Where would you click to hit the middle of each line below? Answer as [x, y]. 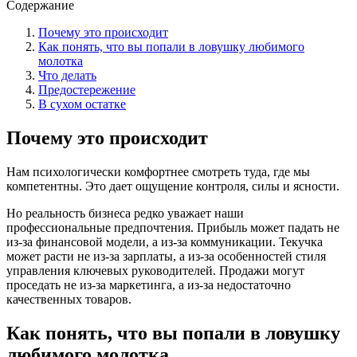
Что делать [67, 75]
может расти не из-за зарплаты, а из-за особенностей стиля [166, 256]
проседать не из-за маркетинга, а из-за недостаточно [149, 284]
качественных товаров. [69, 299]
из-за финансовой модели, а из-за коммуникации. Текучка [165, 241]
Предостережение [87, 89]
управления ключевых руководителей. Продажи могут [155, 270]
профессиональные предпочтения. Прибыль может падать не [173, 227]
